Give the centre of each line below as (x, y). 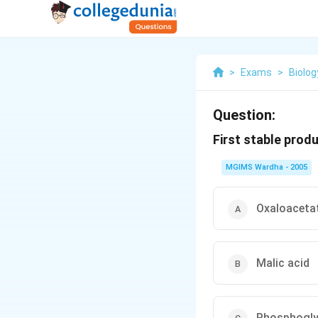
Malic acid (283, 263)
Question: (244, 115)
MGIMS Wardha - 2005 (267, 167)
